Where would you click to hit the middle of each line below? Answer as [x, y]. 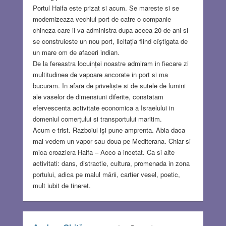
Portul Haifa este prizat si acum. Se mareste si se [106, 8]
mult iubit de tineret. [62, 186]
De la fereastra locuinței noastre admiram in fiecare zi [110, 64]
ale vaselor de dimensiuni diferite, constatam [98, 97]
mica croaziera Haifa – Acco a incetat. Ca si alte [103, 152]
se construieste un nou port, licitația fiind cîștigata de [110, 41]
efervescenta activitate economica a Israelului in [103, 108]
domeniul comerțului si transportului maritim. [97, 119]
